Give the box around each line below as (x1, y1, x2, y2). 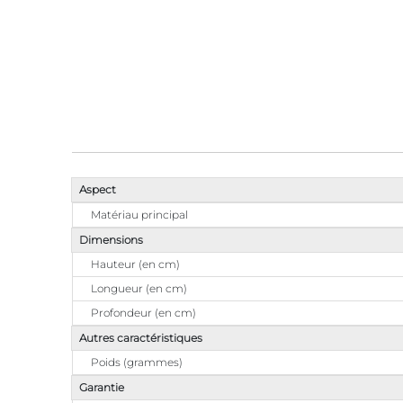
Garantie (79, 380, 124, 394)
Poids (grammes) (91, 354, 183, 369)
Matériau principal (91, 207, 188, 221)
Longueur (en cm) (91, 281, 187, 295)
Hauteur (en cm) (91, 256, 180, 271)
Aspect (79, 182, 116, 196)
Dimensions (79, 232, 143, 246)
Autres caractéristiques (79, 330, 202, 345)
